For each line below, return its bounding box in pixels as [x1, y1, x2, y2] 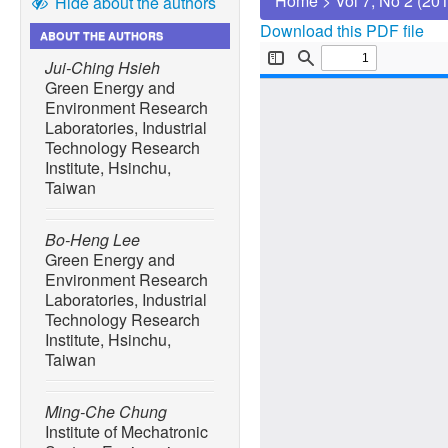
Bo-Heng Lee [45, 228, 140, 252]
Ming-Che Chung [45, 400, 167, 424]
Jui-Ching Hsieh [45, 56, 160, 80]
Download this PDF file [260, 19, 424, 43]
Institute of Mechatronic [45, 420, 208, 444]
